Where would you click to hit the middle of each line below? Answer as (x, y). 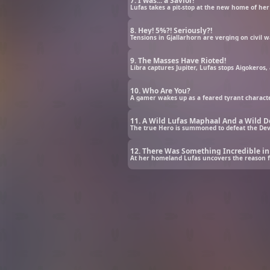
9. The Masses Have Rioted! (178, 60)
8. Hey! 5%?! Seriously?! (171, 30)
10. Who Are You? (160, 90)
